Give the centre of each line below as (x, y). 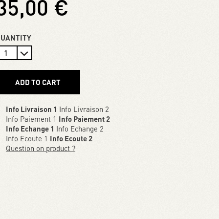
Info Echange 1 (30, 129)
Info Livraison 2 (83, 109)
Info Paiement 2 (84, 119)
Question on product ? (41, 148)
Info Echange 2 (79, 129)
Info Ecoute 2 (71, 139)
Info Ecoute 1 (28, 139)
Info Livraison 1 (32, 109)
